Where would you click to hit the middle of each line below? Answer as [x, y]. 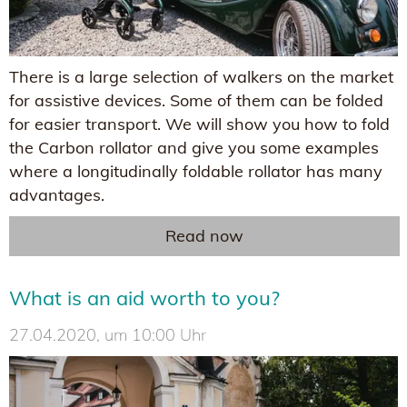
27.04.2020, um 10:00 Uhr [108, 334]
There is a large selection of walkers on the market [201, 76]
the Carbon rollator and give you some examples [194, 147]
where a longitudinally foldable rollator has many [196, 171]
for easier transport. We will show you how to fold [199, 124]
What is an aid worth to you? [144, 298]
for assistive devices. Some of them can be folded [196, 100]
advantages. [57, 194]
